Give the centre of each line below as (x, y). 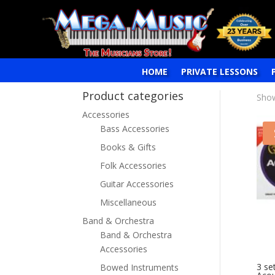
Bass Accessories (135, 128)
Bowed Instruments (140, 267)
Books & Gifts (128, 147)
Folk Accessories (134, 165)
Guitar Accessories (137, 184)
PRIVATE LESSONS (219, 71)
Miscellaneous (129, 202)
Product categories (133, 95)
